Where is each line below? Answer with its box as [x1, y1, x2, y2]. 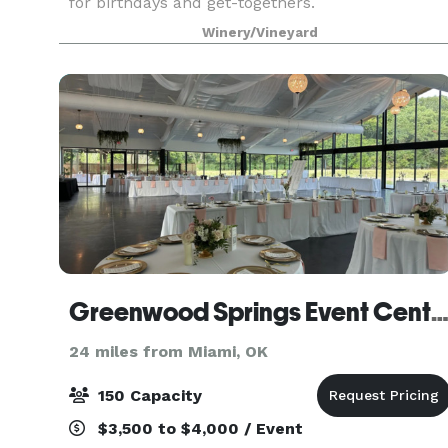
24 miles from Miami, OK [69, 342, 268, 361]
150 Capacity [93, 386, 202, 405]
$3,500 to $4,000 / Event [93, 419, 303, 438]
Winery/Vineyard [202, 25, 319, 40]
